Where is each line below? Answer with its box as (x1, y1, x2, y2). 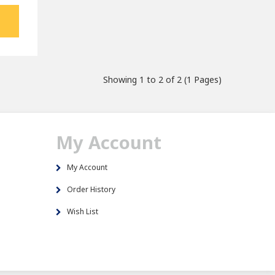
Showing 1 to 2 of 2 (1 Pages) (103, 74, 222, 85)
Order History (67, 184, 115, 195)
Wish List (67, 206, 98, 217)
